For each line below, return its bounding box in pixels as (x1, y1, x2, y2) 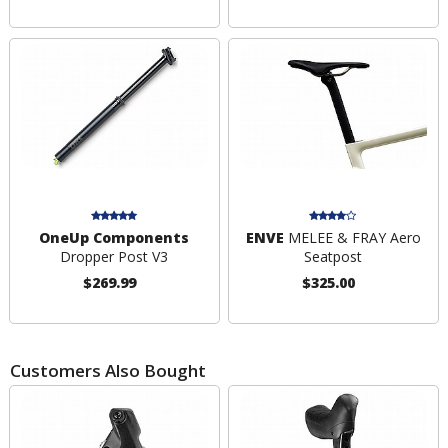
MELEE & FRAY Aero (283, 227, 421, 247)
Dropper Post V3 (60, 246, 169, 266)
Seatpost (304, 246, 363, 266)
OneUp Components (39, 227, 190, 247)
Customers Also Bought (10, 358, 206, 382)
